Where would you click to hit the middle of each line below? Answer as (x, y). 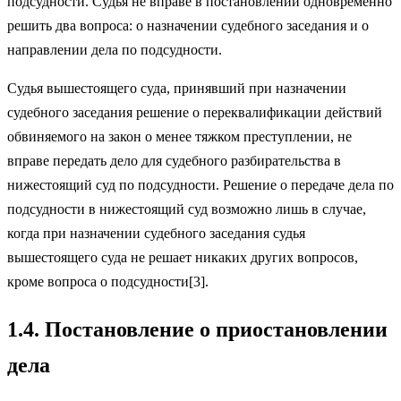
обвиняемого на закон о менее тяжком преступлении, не (179, 136)
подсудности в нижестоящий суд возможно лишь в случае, (187, 209)
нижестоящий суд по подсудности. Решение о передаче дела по (200, 184)
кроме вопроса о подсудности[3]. (108, 281)
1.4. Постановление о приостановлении (197, 329)
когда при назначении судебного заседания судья (156, 233)
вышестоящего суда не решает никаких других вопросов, (183, 257)
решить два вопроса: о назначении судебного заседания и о (188, 25)
